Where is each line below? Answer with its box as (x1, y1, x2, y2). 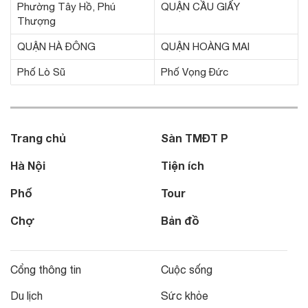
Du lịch (10, 289, 43, 302)
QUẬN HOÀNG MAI (161, 40, 250, 52)
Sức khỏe (161, 289, 208, 302)
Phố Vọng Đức (161, 65, 228, 78)
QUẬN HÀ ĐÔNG (17, 40, 96, 52)
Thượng (17, 14, 56, 27)
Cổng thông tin (10, 263, 81, 276)
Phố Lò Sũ (17, 65, 65, 78)
